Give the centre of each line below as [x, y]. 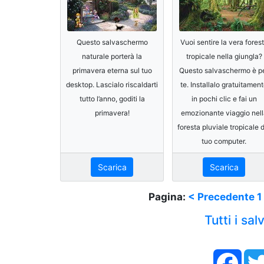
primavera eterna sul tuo [112, 70]
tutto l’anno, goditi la [112, 98]
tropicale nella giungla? [224, 56]
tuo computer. [224, 141]
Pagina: [168, 197]
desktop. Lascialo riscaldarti [112, 84]
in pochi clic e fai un [224, 98]
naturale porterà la [112, 56]
